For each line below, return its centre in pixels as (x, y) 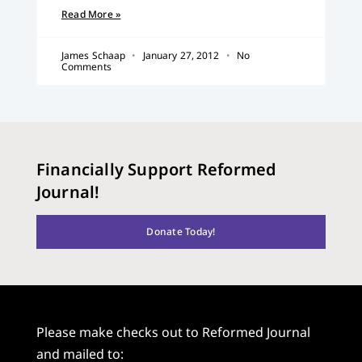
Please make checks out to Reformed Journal (173, 332)
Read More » (91, 15)
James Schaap (95, 56)
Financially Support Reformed (156, 169)
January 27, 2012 (181, 56)
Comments (86, 67)
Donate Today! (181, 232)
